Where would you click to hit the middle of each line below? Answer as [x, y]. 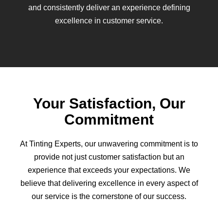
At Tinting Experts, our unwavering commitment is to [109, 144]
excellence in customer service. [109, 21]
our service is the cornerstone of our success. [109, 196]
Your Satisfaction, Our [109, 103]
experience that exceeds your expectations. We [109, 170]
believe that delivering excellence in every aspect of [109, 183]
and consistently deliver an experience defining [109, 8]
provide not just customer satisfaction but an [109, 157]
